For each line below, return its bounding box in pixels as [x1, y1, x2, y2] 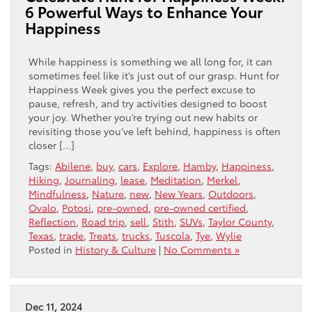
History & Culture [75, 242, 156, 257]
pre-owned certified [154, 201, 246, 215]
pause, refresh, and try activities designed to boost [29, 96, 267, 111]
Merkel [207, 173, 238, 187]
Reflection [29, 214, 76, 229]
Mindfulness [29, 187, 86, 201]
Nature [92, 187, 124, 201]
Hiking [29, 173, 59, 187]
